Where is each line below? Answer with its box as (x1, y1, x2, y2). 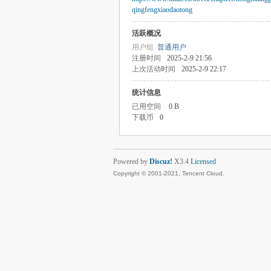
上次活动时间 (132, 65, 175, 73)
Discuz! (149, 157, 172, 166)
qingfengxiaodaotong (132, 5, 192, 14)
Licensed (191, 157, 216, 166)
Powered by (113, 157, 149, 166)
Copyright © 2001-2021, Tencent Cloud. (113, 170, 224, 177)
